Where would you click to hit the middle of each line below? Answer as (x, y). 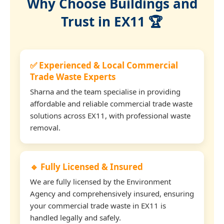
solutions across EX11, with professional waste (110, 115)
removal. (45, 127)
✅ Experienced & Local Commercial (104, 65)
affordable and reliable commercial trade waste (111, 103)
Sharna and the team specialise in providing (105, 91)
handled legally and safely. (75, 217)
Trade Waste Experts (73, 76)
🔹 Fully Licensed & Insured (86, 166)
